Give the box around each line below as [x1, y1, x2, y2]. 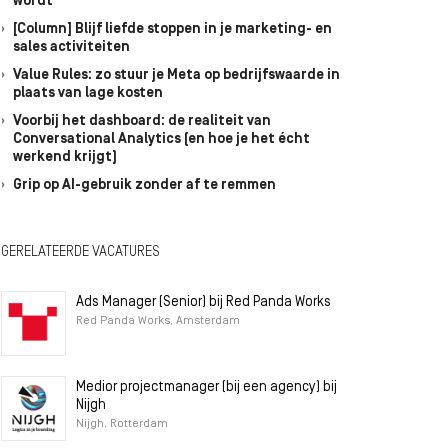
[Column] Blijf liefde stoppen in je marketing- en [13, 22, 332, 37]
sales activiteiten [13, 40, 130, 55]
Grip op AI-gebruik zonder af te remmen [13, 178, 276, 193]
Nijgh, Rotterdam [76, 418, 168, 430]
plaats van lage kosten [13, 86, 163, 101]
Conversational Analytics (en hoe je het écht [13, 132, 310, 147]
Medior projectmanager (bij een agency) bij [76, 380, 337, 395]
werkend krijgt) [13, 150, 117, 165]
